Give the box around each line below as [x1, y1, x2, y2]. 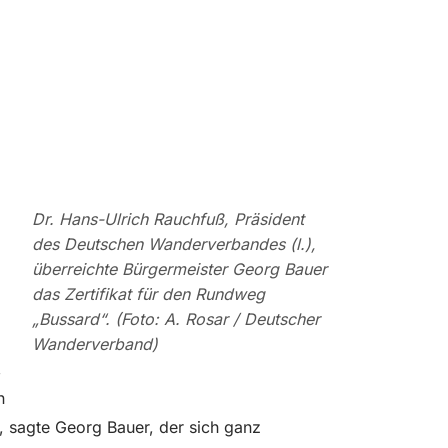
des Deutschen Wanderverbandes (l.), [32, 233, 316, 254]
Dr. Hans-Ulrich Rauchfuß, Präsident [32, 208, 304, 229]
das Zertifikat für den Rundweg [32, 283, 265, 304]
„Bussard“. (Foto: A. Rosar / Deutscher [32, 308, 320, 329]
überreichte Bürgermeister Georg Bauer [32, 258, 327, 279]
